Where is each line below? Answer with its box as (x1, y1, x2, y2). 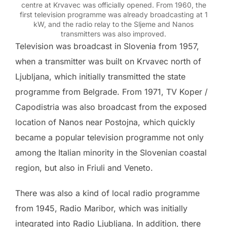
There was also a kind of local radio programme (15, 187, 200, 198)
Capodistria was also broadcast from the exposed (15, 101, 207, 112)
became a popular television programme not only (15, 132, 204, 142)
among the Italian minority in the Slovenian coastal (15, 147, 207, 158)
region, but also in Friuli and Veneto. (15, 162, 153, 173)
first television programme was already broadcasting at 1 (19, 10, 208, 19)
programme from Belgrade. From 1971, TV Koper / (15, 86, 208, 97)
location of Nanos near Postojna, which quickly (15, 117, 195, 127)
